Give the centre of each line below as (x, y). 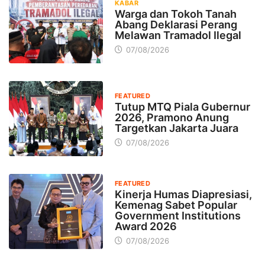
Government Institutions (177, 215)
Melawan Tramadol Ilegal (178, 35)
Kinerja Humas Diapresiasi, (183, 194)
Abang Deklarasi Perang (176, 24)
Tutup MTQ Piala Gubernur (182, 106)
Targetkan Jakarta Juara (176, 128)
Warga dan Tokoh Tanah (175, 14)
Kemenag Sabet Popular (176, 205)
